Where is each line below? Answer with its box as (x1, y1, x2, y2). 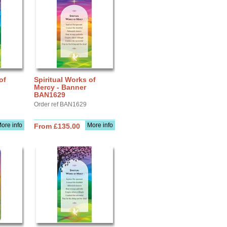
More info (87, 122, 113, 129)
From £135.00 (34, 122, 80, 130)
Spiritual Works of (34, 75, 96, 84)
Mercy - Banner (34, 83, 86, 91)
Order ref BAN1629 (34, 101, 87, 108)
